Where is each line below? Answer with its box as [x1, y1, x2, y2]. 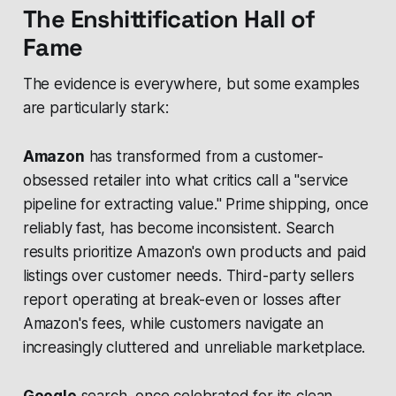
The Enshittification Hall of [22, 4, 316, 35]
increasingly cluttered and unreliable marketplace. [22, 339, 366, 357]
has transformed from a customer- [84, 148, 324, 166]
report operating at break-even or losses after [22, 291, 341, 309]
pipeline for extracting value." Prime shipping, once [22, 195, 369, 214]
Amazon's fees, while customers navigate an [22, 315, 324, 333]
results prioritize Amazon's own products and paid [22, 243, 367, 262]
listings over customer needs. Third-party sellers [22, 267, 354, 286]
